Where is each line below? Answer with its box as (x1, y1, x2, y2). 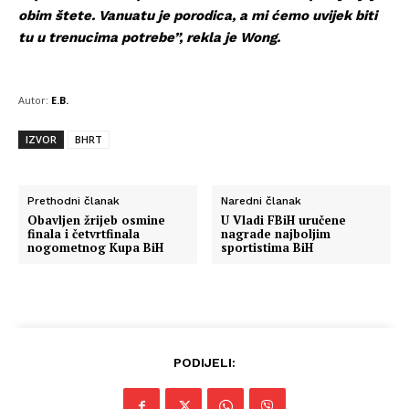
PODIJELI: (173, 355, 236, 370)
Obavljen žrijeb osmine (27, 212, 165, 228)
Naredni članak (221, 194, 302, 207)
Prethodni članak (27, 194, 120, 207)
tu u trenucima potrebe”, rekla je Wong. (18, 29, 280, 46)
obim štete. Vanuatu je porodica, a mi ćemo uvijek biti (18, 7, 377, 24)
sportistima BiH (221, 239, 314, 256)
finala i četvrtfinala (27, 225, 140, 242)
